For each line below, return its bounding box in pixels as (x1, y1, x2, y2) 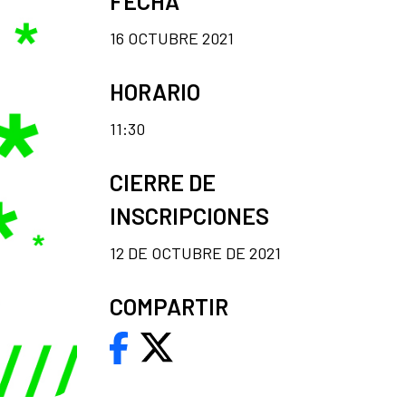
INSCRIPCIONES (110, 201, 269, 229)
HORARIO (110, 77, 200, 105)
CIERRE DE (110, 168, 216, 196)
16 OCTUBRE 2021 (110, 27, 234, 48)
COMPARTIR (110, 292, 228, 320)
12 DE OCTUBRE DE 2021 (110, 242, 281, 263)
